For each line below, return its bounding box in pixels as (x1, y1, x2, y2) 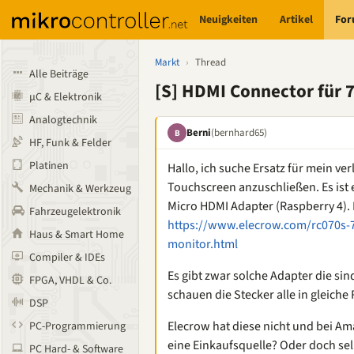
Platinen (29, 158, 69, 174)
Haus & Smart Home (29, 227, 124, 243)
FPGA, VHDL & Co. (29, 273, 111, 288)
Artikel (280, 11, 314, 28)
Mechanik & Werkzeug (29, 181, 131, 197)
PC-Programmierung (29, 318, 126, 334)
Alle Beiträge (29, 66, 88, 82)
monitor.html (168, 235, 238, 253)
